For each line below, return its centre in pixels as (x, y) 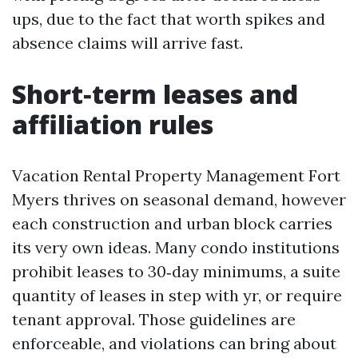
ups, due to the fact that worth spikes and (169, 19)
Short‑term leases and (155, 94)
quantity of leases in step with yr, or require (177, 295)
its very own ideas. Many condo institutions (176, 247)
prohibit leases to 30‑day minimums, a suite (176, 271)
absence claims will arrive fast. (127, 43)
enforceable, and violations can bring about (174, 343)
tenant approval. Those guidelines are (154, 319)
